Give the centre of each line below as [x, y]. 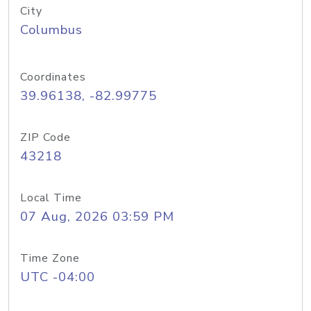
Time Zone [50, 258]
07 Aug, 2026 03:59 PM [97, 217]
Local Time [51, 198]
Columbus [51, 30]
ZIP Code [45, 137]
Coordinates [53, 77]
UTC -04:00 [58, 277]
